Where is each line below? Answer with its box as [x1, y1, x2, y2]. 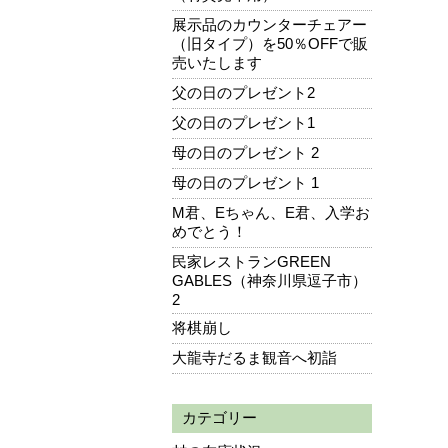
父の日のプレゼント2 [172, 84, 315, 101]
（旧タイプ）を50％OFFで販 [172, 35, 368, 52]
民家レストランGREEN [172, 253, 331, 270]
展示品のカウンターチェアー [172, 16, 367, 33]
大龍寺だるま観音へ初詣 [172, 349, 337, 366]
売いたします [172, 54, 262, 71]
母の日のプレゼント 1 [172, 174, 319, 191]
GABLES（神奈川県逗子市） [172, 272, 367, 289]
